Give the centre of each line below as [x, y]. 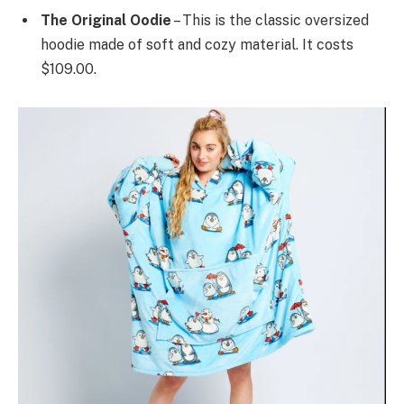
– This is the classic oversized [270, 20]
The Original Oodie [106, 20]
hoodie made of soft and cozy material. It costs [197, 44]
